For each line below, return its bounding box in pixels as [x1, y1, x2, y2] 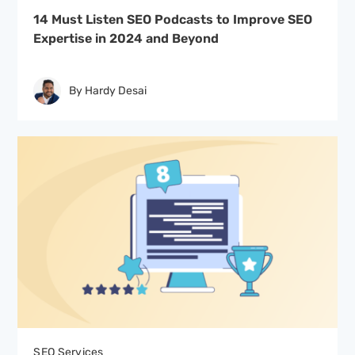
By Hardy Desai [69, 83, 147, 97]
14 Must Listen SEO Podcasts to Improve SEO [33, 11, 313, 27]
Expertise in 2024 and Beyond [33, 30, 219, 46]
